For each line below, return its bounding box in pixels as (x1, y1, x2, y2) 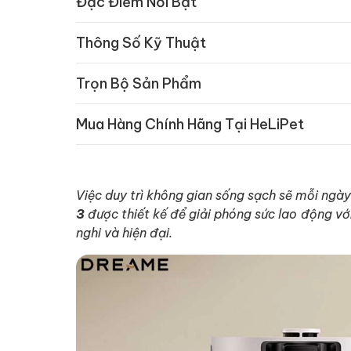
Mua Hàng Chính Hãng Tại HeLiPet (76, 114, 304, 133)
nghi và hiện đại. (76, 224, 172, 241)
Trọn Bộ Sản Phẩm (76, 74, 201, 92)
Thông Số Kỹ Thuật (76, 33, 206, 52)
